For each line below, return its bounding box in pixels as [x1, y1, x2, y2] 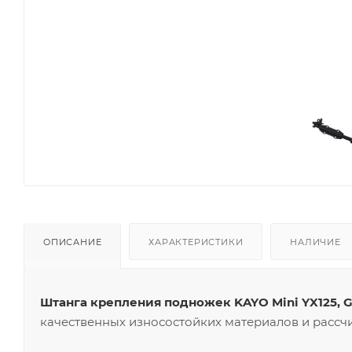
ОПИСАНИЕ [43, 236, 102, 247]
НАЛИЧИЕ [290, 236, 341, 247]
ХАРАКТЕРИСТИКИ [148, 236, 244, 247]
